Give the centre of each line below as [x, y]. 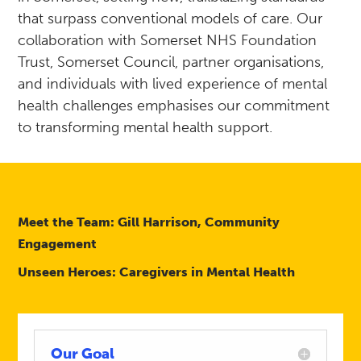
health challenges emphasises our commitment [174, 106]
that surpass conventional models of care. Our [170, 19]
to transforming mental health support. [145, 127]
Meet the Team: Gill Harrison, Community [149, 222]
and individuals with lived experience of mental [173, 84]
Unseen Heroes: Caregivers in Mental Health [157, 272]
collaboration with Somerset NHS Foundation [168, 40]
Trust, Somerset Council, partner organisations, [171, 62]
